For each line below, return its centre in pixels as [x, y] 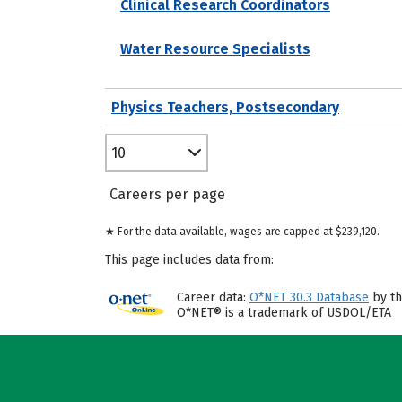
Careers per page [167, 194]
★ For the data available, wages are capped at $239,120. [242, 232]
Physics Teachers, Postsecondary [225, 107]
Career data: [213, 297]
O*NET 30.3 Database [309, 297]
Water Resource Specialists [215, 48]
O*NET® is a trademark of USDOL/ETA [284, 313]
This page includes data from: [189, 260]
